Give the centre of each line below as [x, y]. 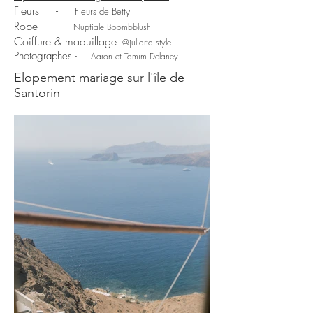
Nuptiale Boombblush [112, 27]
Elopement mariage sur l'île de [99, 78]
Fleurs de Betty [102, 11]
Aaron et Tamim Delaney [134, 56]
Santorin [37, 93]
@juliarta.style [147, 42]
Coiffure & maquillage [65, 41]
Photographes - [45, 56]
